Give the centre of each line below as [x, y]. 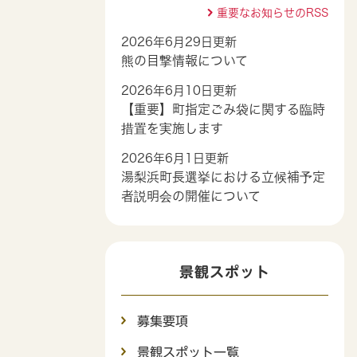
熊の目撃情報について [184, 60]
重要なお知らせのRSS [273, 12]
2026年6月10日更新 [179, 90]
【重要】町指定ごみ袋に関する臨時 [223, 109]
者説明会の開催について [191, 196]
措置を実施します [172, 128]
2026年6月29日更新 [179, 41]
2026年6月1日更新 [175, 158]
